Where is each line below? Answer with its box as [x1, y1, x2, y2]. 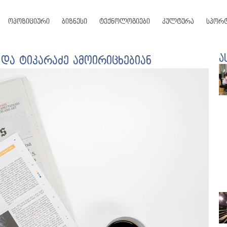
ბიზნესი [61, 18, 87, 25]
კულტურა [162, 18, 194, 25]
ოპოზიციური [8, 18, 50, 25]
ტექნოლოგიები [99, 18, 150, 25]
